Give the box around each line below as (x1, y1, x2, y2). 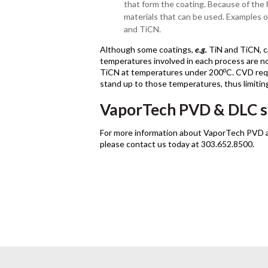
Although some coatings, (100, 44, 195, 55)
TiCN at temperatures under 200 (100, 67, 223, 78)
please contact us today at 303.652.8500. (100, 139, 254, 150)
